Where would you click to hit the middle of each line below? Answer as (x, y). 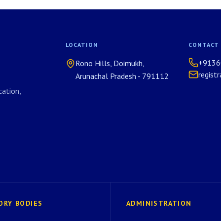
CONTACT (204, 45)
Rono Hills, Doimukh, (110, 63)
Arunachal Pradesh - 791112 (122, 76)
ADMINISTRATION (159, 203)
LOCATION (82, 45)
